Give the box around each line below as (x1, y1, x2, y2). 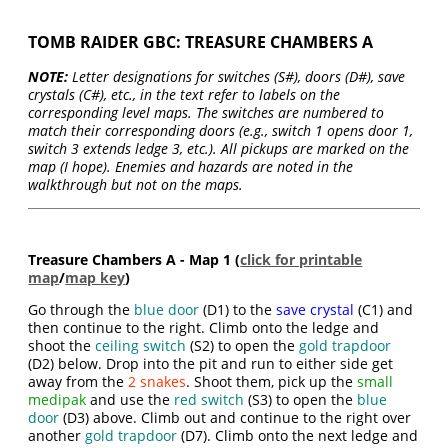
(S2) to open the (186, 336, 300, 355)
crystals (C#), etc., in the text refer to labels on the (28, 85, 341, 104)
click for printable (240, 250, 363, 269)
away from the (28, 372, 129, 391)
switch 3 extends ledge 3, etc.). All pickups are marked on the (28, 139, 410, 158)
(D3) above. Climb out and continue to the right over (59, 408, 412, 427)
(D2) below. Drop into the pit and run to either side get (28, 354, 394, 373)
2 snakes (128, 372, 187, 391)
